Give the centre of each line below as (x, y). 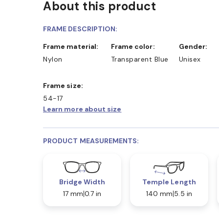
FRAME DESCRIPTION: (80, 29)
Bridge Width (82, 182)
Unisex (190, 59)
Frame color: (135, 47)
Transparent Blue (140, 59)
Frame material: (73, 47)
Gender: (196, 47)
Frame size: (65, 86)
